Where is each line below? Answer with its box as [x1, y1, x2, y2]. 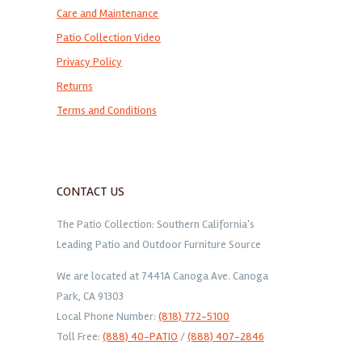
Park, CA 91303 [57, 289, 124, 304]
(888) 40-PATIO [103, 330, 178, 344]
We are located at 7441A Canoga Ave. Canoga [57, 269, 268, 284]
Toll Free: [57, 330, 103, 344]
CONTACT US [57, 183, 124, 200]
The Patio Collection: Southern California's [57, 217, 255, 232]
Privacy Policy [57, 55, 122, 69]
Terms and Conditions [57, 103, 157, 118]
